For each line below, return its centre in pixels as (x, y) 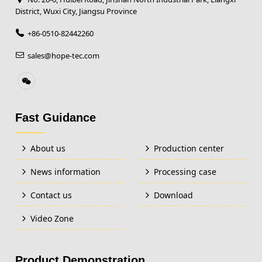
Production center (189, 149)
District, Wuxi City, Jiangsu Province (76, 11)
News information (66, 172)
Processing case (185, 172)
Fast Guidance (56, 118)
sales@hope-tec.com (64, 56)
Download (174, 195)
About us (48, 149)
